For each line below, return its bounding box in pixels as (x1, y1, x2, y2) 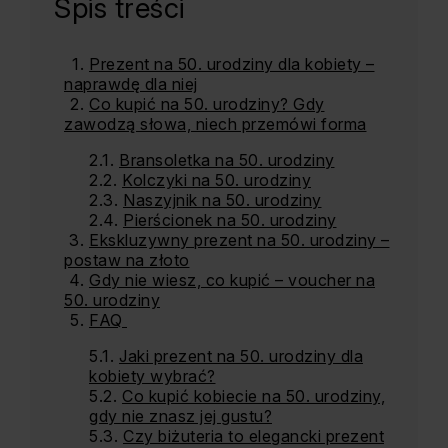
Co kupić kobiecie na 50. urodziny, (122, 386, 385, 406)
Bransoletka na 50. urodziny (119, 150, 335, 170)
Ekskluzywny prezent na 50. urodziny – (89, 230, 390, 250)
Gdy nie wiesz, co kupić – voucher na (89, 270, 375, 290)
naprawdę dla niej (64, 74, 198, 94)
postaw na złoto (64, 250, 190, 270)
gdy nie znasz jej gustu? (89, 406, 272, 426)
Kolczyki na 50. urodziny (122, 170, 311, 190)
